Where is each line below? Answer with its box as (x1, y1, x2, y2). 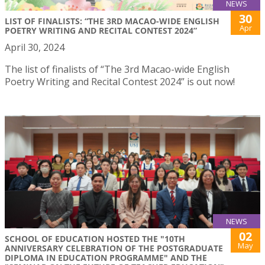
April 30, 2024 (5, 41, 64, 54)
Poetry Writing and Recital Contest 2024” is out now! (5, 75, 235, 89)
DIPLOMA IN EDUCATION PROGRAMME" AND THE (5, 252, 207, 263)
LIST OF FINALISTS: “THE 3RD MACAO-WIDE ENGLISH (5, 15, 219, 27)
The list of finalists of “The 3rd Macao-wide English (5, 63, 230, 76)
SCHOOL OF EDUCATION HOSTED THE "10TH (5, 233, 185, 244)
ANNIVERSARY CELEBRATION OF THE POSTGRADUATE (5, 243, 223, 254)
